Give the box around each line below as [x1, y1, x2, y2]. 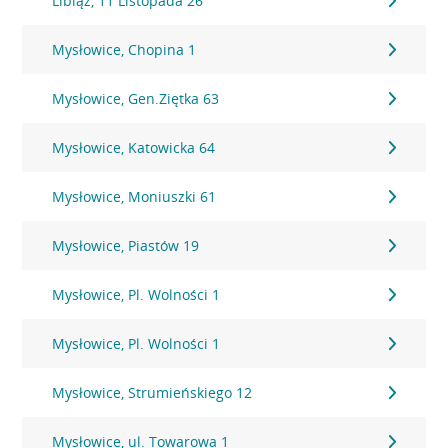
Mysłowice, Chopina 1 [52, 40, 197, 59]
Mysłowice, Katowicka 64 [52, 138, 216, 157]
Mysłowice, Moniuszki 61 [52, 187, 217, 206]
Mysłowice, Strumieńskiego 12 [52, 383, 253, 402]
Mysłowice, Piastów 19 [52, 236, 200, 255]
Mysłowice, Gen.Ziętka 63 [52, 89, 220, 108]
